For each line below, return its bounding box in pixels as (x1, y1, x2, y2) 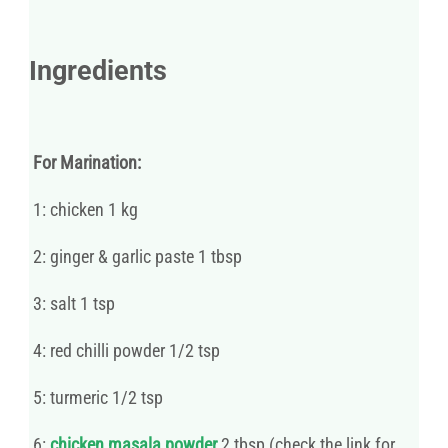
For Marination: (29, 151, 141, 173)
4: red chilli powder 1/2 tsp (29, 339, 220, 361)
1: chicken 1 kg (29, 198, 138, 220)
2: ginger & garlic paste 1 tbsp (29, 245, 242, 267)
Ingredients (29, 54, 167, 87)
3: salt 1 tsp (29, 292, 115, 314)
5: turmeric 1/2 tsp (29, 386, 163, 408)
